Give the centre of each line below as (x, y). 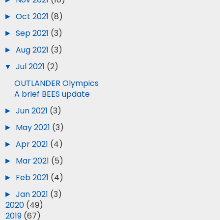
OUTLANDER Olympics (56, 83)
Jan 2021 (33, 194)
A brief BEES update (52, 94)
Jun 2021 (33, 111)
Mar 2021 (34, 161)
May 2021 (34, 127)
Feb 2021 (33, 178)
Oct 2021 (33, 16)
